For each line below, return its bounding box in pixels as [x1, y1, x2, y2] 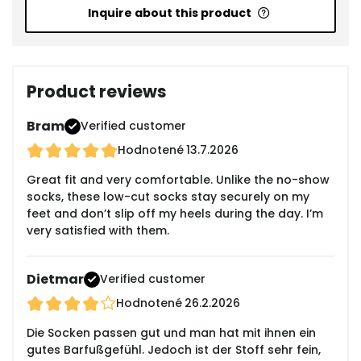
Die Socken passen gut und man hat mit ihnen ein [27, 325, 316, 342]
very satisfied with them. [27, 222, 169, 239]
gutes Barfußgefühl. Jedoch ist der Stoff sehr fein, [27, 342, 321, 359]
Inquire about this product [87, 5, 251, 22]
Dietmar [27, 270, 84, 289]
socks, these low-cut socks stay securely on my [27, 189, 309, 205]
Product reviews [27, 80, 167, 104]
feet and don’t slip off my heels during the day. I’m [27, 205, 323, 222]
